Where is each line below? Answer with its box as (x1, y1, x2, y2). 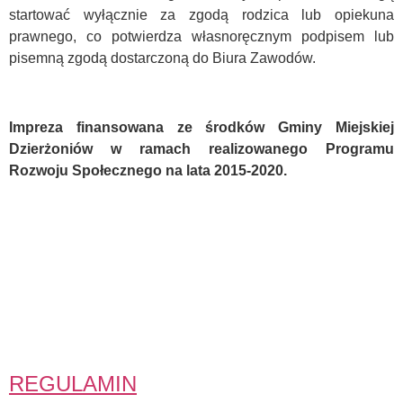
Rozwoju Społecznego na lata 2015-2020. (9, 163, 287, 179)
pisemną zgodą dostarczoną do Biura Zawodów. (9, 50, 316, 67)
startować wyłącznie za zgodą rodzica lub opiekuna (9, 7, 394, 23)
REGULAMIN (9, 371, 137, 396)
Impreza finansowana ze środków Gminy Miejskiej (9, 120, 394, 136)
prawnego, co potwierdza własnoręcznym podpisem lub (9, 29, 394, 45)
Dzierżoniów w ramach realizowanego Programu (9, 141, 394, 157)
